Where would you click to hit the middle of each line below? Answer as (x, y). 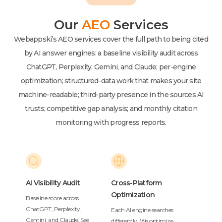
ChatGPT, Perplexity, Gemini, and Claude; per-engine (111, 67)
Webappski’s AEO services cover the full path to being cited (111, 39)
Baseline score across (52, 198)
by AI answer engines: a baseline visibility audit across (111, 53)
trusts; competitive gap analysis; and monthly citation (111, 109)
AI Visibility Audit (53, 183)
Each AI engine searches (142, 210)
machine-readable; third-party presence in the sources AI (111, 95)
